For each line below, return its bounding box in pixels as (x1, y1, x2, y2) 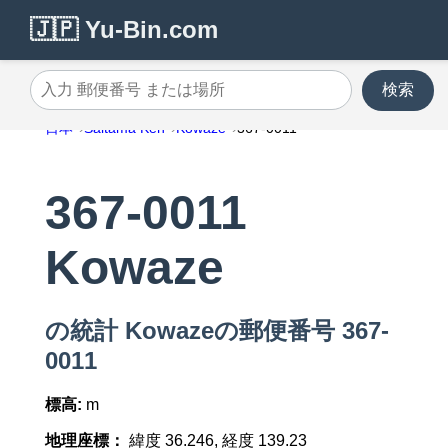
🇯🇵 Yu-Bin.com (30, 16, 218, 43)
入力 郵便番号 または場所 (29, 89, 213, 107)
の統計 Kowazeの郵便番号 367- (44, 317, 389, 345)
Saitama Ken (83, 120, 165, 136)
